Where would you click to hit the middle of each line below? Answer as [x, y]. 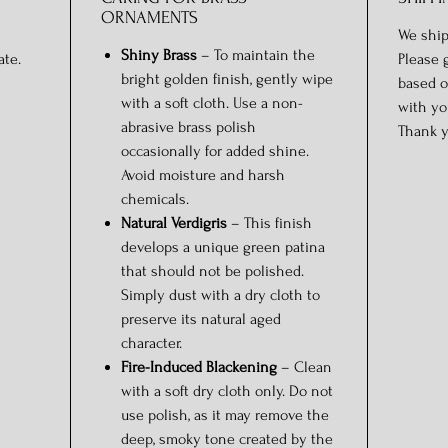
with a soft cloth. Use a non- [212, 103]
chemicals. [155, 199]
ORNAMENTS [149, 17]
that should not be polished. [212, 271]
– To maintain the [256, 55]
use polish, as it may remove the [225, 415]
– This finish [269, 223]
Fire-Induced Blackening [199, 367]
